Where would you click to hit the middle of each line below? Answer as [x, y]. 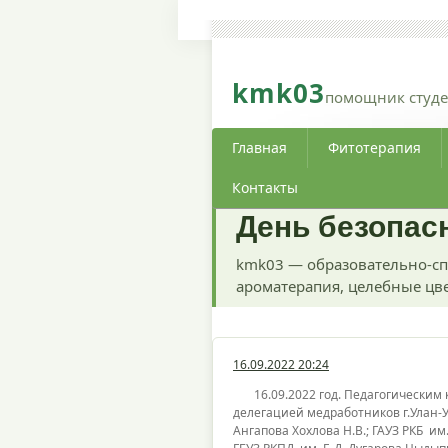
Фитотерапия [374, 147]
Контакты [265, 187]
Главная [259, 147]
